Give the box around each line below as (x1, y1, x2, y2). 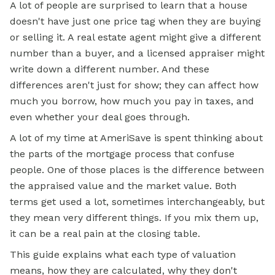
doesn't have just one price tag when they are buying (10, 15, 261, 28)
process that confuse (131, 148, 234, 160)
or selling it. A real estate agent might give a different (10, 31, 261, 44)
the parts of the (10, 148, 86, 160)
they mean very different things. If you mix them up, (10, 212, 258, 224)
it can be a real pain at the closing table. (10, 228, 200, 240)
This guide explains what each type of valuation (10, 249, 236, 261)
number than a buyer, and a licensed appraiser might (10, 47, 265, 60)
